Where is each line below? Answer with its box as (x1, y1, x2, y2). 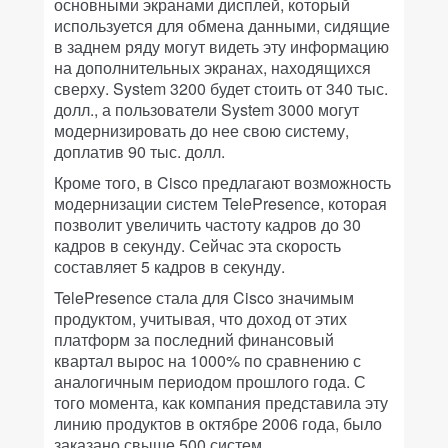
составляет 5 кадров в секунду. (54, 255, 285, 278)
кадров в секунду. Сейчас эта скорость (54, 234, 341, 257)
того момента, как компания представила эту (54, 391, 388, 414)
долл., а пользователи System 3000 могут (54, 98, 359, 121)
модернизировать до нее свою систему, (54, 119, 349, 142)
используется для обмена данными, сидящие (54, 14, 390, 37)
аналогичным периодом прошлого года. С (54, 370, 366, 393)
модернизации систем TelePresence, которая (54, 192, 387, 215)
